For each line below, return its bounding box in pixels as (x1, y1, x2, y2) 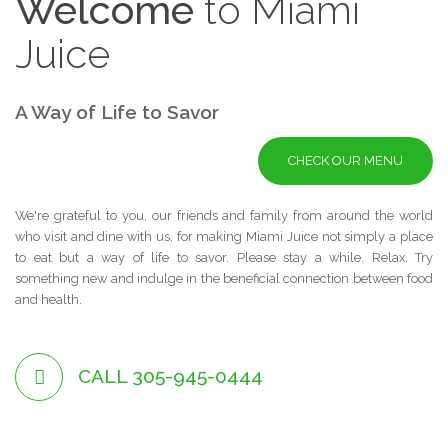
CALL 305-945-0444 (78, 365, 263, 388)
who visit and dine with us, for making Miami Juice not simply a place (15, 228, 433, 244)
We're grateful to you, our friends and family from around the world (15, 207, 433, 223)
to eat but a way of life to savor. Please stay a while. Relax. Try (15, 249, 433, 265)
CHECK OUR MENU (288, 152, 403, 168)
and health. (15, 291, 82, 307)
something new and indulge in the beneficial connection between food (15, 270, 433, 286)
